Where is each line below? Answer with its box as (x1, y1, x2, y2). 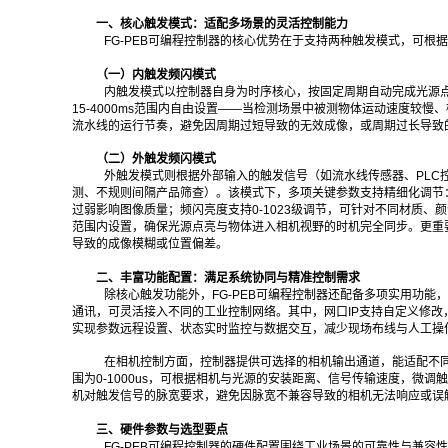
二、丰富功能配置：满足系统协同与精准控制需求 (96, 270, 360, 285)
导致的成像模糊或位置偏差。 (72, 237, 228, 252)
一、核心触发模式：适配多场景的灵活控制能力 (96, 17, 348, 32)
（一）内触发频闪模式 (96, 67, 216, 82)
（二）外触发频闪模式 (96, 152, 216, 167)
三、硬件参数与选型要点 (96, 422, 228, 437)
